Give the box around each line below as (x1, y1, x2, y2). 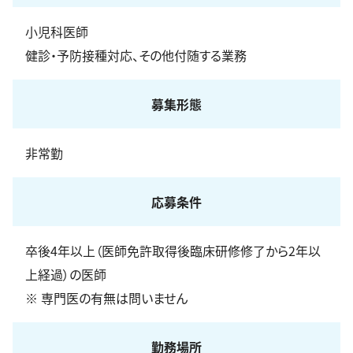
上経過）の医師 (25, 265, 106, 284)
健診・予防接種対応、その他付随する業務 (25, 46, 247, 65)
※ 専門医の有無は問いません (25, 288, 188, 307)
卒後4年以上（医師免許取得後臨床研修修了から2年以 (25, 241, 321, 260)
